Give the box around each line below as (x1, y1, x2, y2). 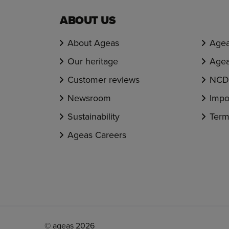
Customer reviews (67, 73, 140, 86)
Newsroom (67, 91, 111, 104)
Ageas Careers (67, 128, 126, 141)
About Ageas (67, 36, 119, 49)
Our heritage (67, 55, 118, 67)
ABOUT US (60, 12, 116, 29)
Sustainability (67, 110, 120, 123)
